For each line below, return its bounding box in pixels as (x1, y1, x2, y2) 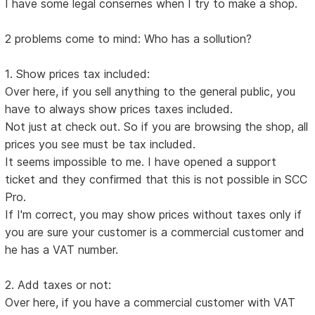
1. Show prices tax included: (5, 66, 150, 81)
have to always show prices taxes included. (5, 101, 233, 116)
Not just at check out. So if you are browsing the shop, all (5, 119, 309, 134)
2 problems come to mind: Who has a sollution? (5, 31, 252, 46)
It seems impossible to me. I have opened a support (5, 154, 277, 169)
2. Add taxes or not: (5, 277, 112, 292)
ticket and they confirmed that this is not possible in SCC (5, 172, 308, 186)
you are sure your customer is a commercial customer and (5, 224, 305, 239)
